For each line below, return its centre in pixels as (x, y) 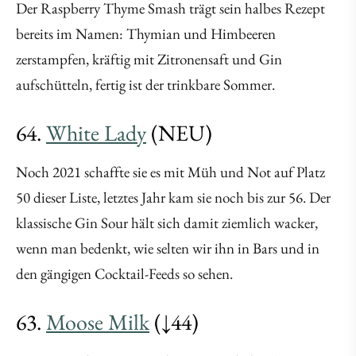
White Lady (96, 133)
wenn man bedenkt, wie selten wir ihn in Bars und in (168, 249)
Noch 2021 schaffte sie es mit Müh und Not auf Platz (170, 172)
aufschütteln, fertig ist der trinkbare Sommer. (145, 85)
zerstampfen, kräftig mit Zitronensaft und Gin (149, 60)
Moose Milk (98, 322)
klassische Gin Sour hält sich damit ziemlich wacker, (167, 223)
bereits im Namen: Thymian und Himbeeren (146, 34)
